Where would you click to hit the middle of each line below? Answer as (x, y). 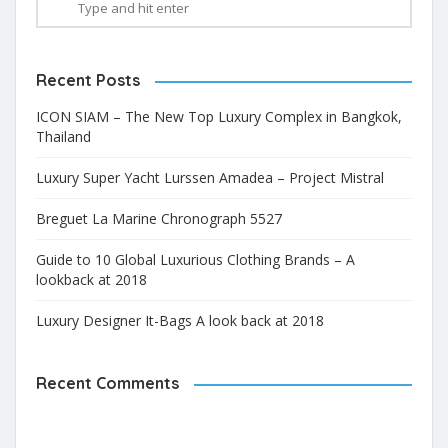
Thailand (63, 136)
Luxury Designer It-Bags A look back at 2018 (180, 320)
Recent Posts (88, 80)
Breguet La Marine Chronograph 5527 (159, 218)
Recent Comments (107, 383)
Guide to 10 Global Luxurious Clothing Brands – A (195, 259)
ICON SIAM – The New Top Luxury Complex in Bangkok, (219, 116)
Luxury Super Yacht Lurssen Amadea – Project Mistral (210, 177)
